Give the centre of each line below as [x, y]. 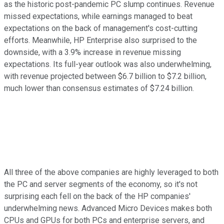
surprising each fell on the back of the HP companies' [97, 196]
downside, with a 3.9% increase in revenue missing [92, 52]
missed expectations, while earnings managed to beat [98, 16]
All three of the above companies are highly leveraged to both [111, 172]
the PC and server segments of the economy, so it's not [101, 184]
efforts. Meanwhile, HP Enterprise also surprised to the [100, 40]
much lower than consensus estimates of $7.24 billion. [99, 88]
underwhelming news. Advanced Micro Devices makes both [108, 208]
